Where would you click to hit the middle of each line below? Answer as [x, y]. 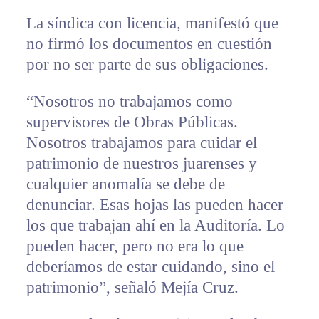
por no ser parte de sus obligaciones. [147, 65]
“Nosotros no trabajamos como [129, 102]
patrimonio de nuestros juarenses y [141, 164]
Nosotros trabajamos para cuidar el [141, 143]
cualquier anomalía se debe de [125, 184]
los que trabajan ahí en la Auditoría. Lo [155, 226]
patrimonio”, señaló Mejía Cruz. [132, 288]
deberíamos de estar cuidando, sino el [150, 267]
